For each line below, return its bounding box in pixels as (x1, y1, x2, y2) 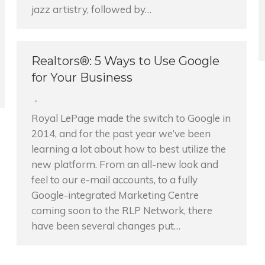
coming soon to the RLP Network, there (31, 204, 212, 216)
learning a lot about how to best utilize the (31, 143, 226, 155)
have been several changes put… (31, 219, 180, 232)
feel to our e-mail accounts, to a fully (31, 173, 198, 186)
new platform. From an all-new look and (31, 158, 218, 170)
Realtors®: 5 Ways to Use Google (31, 54, 219, 68)
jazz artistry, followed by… (31, 3, 151, 15)
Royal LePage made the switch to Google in (31, 112, 231, 124)
